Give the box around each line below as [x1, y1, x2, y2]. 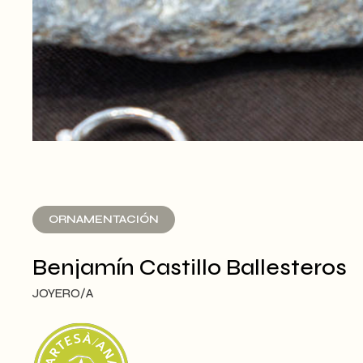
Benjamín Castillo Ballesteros [32, 253, 347, 281]
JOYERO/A [32, 285, 93, 301]
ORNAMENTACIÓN [49, 211, 159, 226]
